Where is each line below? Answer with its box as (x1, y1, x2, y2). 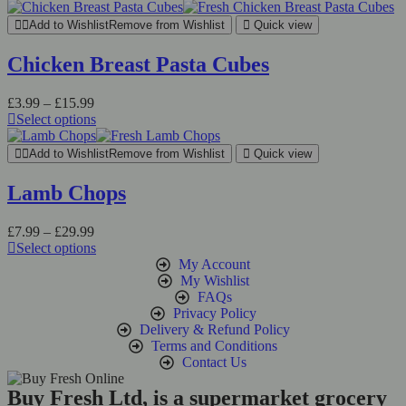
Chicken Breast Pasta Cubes (7, 52, 269, 76)
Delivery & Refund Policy (139, 321, 290, 337)
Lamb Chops (7, 180, 126, 205)
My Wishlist (179, 272, 249, 288)
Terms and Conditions (151, 337, 277, 353)
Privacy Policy (172, 304, 256, 321)
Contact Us (182, 353, 246, 370)
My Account (179, 256, 250, 272)
